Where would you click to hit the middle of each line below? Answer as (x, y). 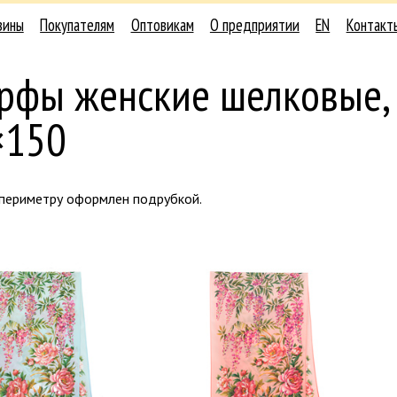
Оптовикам (162, 25)
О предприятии (254, 25)
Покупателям (78, 25)
